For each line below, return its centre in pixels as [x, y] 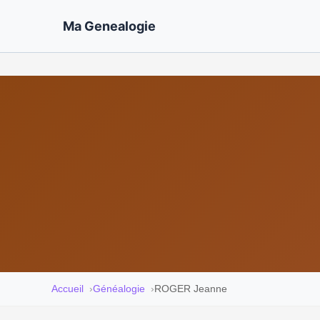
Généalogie [119, 289]
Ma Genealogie [109, 26]
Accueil [67, 289]
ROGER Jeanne [191, 289]
